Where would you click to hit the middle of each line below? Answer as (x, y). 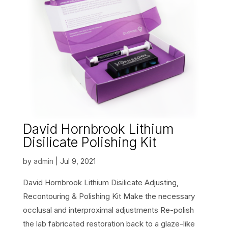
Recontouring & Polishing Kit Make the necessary (109, 196)
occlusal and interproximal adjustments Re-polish (108, 210)
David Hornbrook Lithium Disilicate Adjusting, (101, 183)
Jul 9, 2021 (78, 161)
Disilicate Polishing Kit (89, 142)
